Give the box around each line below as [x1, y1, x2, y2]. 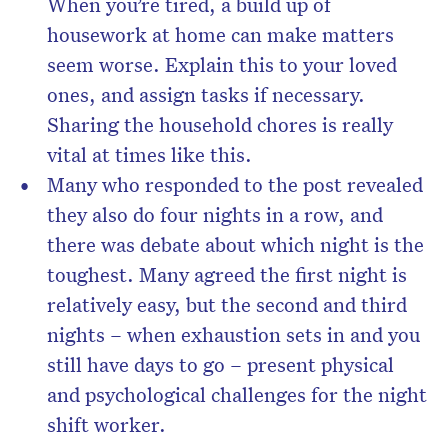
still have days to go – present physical [47, 351, 394, 378]
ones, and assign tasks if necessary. [47, 81, 365, 108]
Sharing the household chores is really [47, 111, 393, 138]
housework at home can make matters [47, 21, 394, 48]
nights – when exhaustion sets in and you [47, 321, 420, 348]
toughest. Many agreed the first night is [47, 261, 407, 288]
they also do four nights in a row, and [47, 201, 383, 228]
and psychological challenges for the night [47, 381, 427, 408]
